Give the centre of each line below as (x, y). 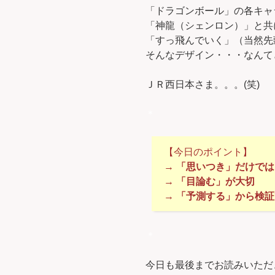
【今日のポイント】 (208, 152)
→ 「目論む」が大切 (209, 182)
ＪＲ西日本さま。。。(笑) (203, 85)
